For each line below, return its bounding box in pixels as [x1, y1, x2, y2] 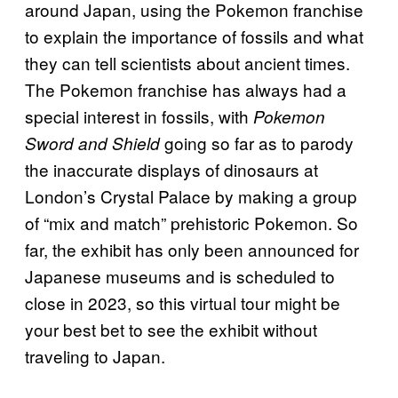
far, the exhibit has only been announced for [25, 236, 359, 261]
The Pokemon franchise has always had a [25, 76, 346, 101]
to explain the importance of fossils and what [25, 23, 363, 48]
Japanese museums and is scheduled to [25, 263, 335, 288]
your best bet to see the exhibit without [25, 316, 317, 341]
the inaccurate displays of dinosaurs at [25, 156, 318, 181]
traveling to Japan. [25, 343, 170, 368]
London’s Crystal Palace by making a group [25, 183, 357, 208]
